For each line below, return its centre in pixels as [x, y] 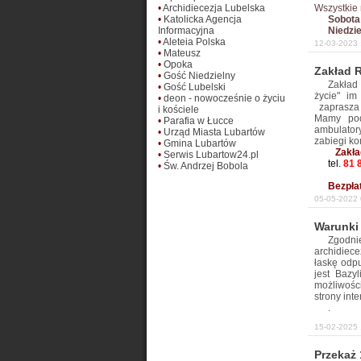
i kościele [178, 110]
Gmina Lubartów [200, 143]
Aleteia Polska [194, 42]
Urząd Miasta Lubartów [214, 132]
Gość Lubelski [195, 87]
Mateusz [182, 53]
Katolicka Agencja [203, 19]
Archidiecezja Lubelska [214, 8]
